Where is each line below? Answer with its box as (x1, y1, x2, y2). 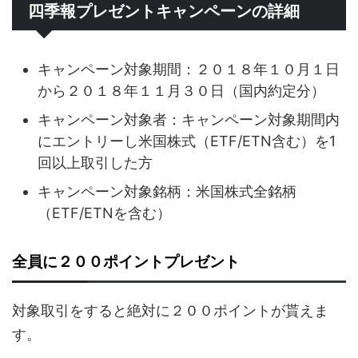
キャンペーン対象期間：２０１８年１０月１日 (38, 60, 340, 78)
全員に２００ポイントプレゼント (12, 253, 240, 271)
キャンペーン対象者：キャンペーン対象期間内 (38, 110, 340, 128)
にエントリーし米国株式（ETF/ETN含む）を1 (38, 132, 336, 149)
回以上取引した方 (38, 153, 153, 171)
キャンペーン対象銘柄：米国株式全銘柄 (38, 182, 296, 200)
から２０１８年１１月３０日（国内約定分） (38, 82, 325, 99)
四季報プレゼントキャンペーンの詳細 (28, 2, 300, 21)
